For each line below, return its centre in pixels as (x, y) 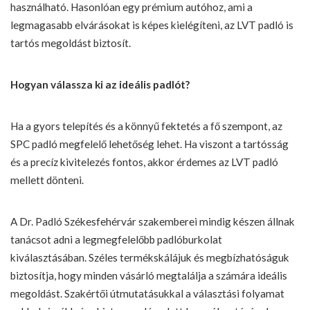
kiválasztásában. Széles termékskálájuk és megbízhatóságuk (150, 257)
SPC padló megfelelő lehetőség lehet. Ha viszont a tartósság (149, 144)
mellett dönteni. (48, 180)
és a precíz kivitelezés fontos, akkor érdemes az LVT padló (144, 162)
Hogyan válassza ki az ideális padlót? (100, 84)
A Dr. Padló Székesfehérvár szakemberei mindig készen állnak (153, 221)
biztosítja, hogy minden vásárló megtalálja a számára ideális (149, 275)
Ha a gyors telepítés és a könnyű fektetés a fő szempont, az (146, 126)
